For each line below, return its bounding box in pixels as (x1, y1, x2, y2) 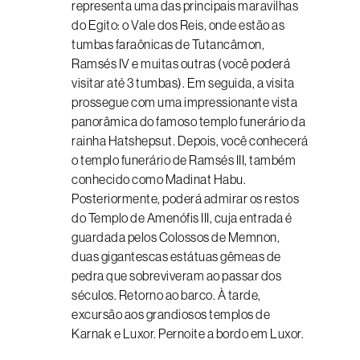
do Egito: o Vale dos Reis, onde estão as (72, 18, 284, 32)
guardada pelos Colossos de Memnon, (72, 230, 280, 244)
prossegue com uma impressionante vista (72, 95, 297, 109)
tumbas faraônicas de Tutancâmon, (72, 37, 264, 51)
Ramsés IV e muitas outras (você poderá (72, 56, 290, 71)
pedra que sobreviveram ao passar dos (72, 268, 281, 283)
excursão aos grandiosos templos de (72, 307, 270, 321)
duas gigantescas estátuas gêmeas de (72, 249, 281, 264)
